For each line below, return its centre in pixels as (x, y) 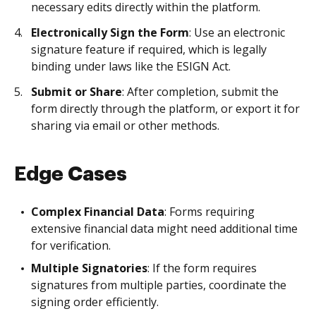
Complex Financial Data (98, 212)
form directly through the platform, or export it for (165, 109)
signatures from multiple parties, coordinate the (159, 285)
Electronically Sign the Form (110, 32)
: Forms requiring (209, 212)
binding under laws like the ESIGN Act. (131, 66)
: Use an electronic (237, 32)
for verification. (71, 245)
